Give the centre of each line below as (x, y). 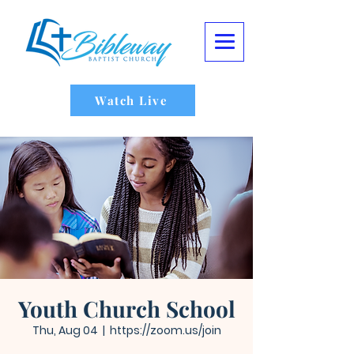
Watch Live (131, 100)
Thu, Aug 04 (65, 330)
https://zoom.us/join (165, 330)
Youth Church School (126, 309)
